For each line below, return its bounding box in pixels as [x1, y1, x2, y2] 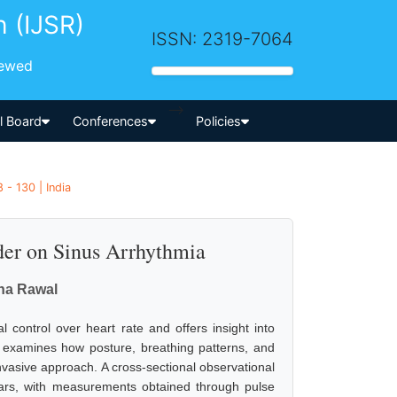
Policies [195, 113, 241, 128]
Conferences [73, 113, 149, 128]
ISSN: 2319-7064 [152, 27, 293, 50]
